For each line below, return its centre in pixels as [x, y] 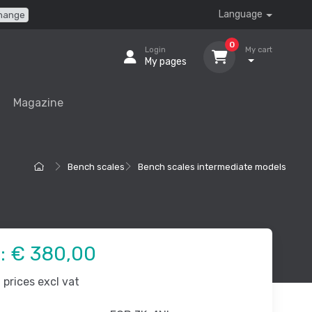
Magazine [39, 103]
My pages [166, 62]
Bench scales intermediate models [212, 167]
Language [241, 15]
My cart [259, 50]
